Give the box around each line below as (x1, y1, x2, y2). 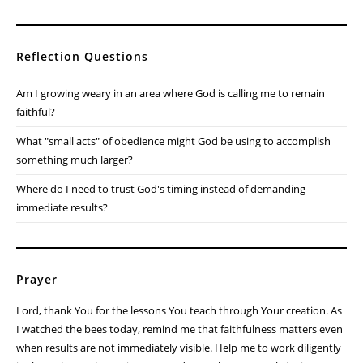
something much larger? (16, 152, 133, 168)
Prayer (16, 271, 58, 288)
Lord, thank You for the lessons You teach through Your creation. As (16, 303, 342, 318)
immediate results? (16, 200, 108, 216)
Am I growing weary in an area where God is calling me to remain (16, 86, 325, 101)
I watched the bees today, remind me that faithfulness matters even (16, 322, 343, 337)
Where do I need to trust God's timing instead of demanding (16, 181, 305, 197)
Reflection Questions (16, 49, 148, 65)
